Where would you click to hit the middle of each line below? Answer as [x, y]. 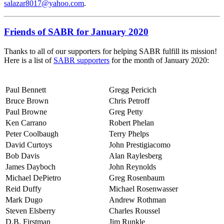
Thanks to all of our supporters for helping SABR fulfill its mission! [110, 51]
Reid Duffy [23, 188]
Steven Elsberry [30, 210]
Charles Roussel [134, 210]
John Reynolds [132, 166]
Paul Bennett [26, 89]
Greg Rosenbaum [137, 177]
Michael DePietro [33, 177]
